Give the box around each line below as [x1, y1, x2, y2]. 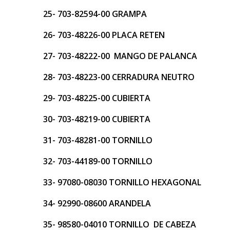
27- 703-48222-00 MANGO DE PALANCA [43, 50, 197, 62]
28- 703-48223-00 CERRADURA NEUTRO [43, 71, 195, 83]
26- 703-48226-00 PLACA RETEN [43, 29, 165, 41]
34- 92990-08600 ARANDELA [43, 198, 151, 209]
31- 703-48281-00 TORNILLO [43, 135, 152, 146]
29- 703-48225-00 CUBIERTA [43, 92, 150, 104]
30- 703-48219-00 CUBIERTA [43, 113, 150, 125]
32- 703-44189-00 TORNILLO [43, 156, 152, 167]
